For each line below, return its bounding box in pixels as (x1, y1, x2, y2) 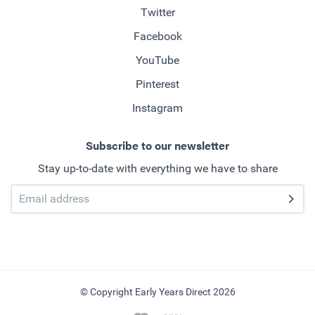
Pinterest (136, 77, 179, 91)
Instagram (132, 101, 183, 115)
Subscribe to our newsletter (86, 136, 229, 153)
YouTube (136, 53, 179, 67)
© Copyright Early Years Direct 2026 (79, 285, 236, 297)
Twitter (140, 5, 175, 19)
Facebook (133, 29, 182, 43)
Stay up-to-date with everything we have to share (37, 161, 278, 175)
